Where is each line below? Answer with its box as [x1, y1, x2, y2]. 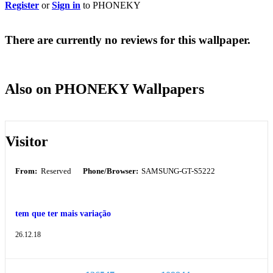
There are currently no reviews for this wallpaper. [5, 33, 250, 46]
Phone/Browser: [82, 166, 138, 175]
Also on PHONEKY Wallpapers [5, 81, 204, 97]
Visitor [5, 133, 48, 149]
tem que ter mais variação [15, 208, 111, 219]
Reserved [38, 166, 71, 175]
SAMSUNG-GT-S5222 [140, 166, 216, 175]
